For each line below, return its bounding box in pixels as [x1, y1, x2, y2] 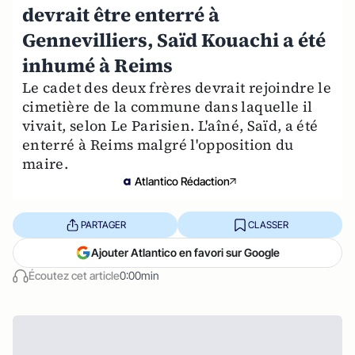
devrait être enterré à [22, 2, 219, 28]
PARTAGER [80, 218, 126, 231]
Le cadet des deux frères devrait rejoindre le [22, 78, 332, 97]
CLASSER [247, 218, 288, 231]
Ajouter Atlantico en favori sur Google [91, 246, 280, 259]
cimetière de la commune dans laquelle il [22, 97, 313, 116]
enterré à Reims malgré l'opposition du [22, 135, 294, 155]
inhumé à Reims [22, 52, 173, 78]
